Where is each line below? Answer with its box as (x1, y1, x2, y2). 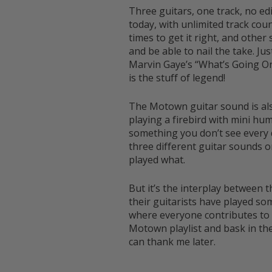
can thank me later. (129, 234, 216, 248)
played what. (129, 152, 185, 166)
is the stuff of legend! (129, 70, 225, 84)
